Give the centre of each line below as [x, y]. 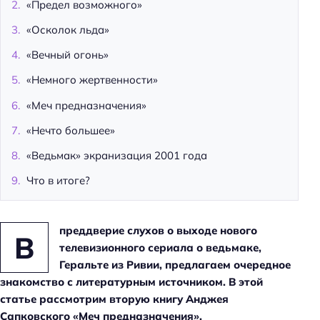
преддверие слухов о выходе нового [158, 231]
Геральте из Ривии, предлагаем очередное [175, 265]
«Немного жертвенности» [92, 80]
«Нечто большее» [71, 130]
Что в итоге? [58, 181]
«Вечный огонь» [67, 55]
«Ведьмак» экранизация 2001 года [117, 156]
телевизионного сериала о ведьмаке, [160, 248]
